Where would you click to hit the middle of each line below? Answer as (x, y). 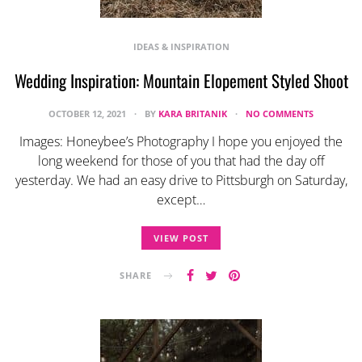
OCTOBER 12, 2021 (88, 113)
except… (181, 199)
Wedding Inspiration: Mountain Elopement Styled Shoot (181, 80)
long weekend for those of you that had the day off (181, 160)
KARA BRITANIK (193, 113)
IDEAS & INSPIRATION (181, 46)
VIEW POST (181, 238)
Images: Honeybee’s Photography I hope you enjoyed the (181, 141)
